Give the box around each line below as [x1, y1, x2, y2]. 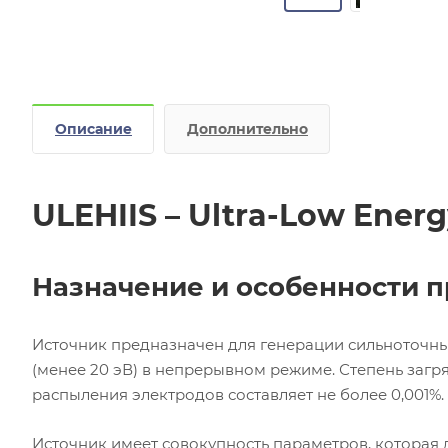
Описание [55, 119, 132, 138]
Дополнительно [187, 119, 308, 138]
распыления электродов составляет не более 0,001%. [32, 384, 444, 404]
